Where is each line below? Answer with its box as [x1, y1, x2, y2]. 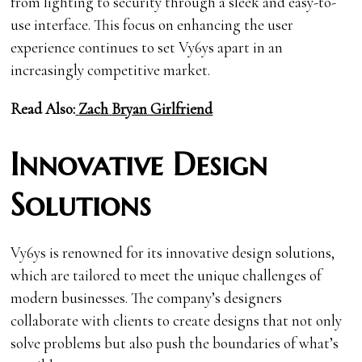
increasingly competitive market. [11, 61, 211, 80]
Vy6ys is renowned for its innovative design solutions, [11, 243, 335, 263]
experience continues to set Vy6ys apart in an [11, 38, 284, 57]
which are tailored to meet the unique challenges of [11, 266, 322, 285]
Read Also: [11, 99, 76, 119]
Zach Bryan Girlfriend [78, 99, 213, 119]
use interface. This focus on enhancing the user [11, 15, 294, 35]
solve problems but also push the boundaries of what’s [11, 334, 339, 353]
